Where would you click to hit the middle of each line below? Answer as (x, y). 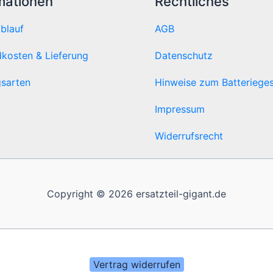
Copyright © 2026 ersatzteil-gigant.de (136, 194)
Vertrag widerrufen (136, 264)
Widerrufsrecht (189, 136)
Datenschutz (184, 55)
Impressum (180, 109)
